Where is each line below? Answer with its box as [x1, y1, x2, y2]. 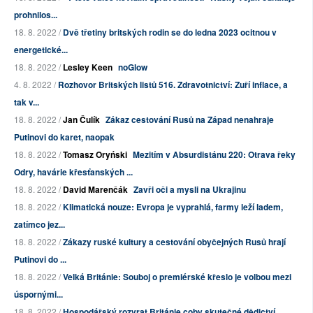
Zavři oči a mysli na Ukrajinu [133, 183, 246, 196]
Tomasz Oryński [63, 148, 127, 161]
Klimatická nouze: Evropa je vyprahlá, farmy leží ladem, [63, 201, 283, 214]
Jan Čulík [63, 113, 100, 126]
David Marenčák [63, 183, 128, 196]
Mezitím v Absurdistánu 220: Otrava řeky [133, 148, 296, 161]
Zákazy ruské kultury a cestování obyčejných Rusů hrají [63, 235, 286, 249]
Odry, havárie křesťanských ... [14, 166, 133, 179]
